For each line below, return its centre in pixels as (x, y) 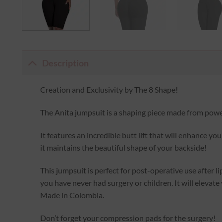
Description (65, 63)
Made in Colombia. (72, 195)
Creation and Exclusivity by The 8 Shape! (109, 90)
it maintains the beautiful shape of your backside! (124, 148)
